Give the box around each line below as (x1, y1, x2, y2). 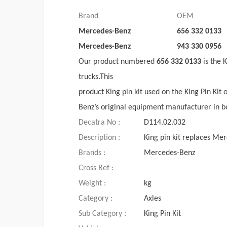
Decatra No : (79, 119, 120, 127)
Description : (79, 134, 120, 142)
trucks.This (79, 73, 113, 82)
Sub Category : (79, 210, 126, 218)
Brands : (79, 149, 105, 158)
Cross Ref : (79, 164, 113, 173)
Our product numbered (79, 58, 157, 66)
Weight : (79, 179, 106, 188)
